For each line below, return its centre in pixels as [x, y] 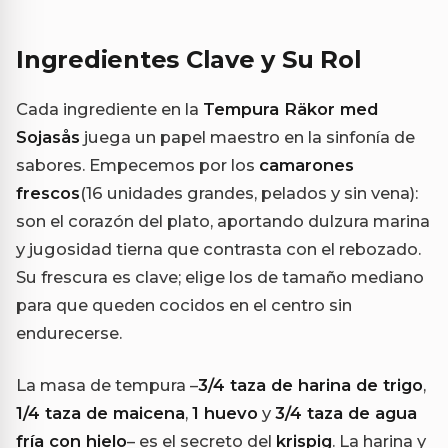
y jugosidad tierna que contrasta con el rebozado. [218, 249]
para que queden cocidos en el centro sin [184, 305]
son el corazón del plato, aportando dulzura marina [223, 221]
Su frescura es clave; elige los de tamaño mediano [220, 277]
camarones [306, 165]
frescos [48, 193]
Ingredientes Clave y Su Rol [189, 60]
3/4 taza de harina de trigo [310, 385]
